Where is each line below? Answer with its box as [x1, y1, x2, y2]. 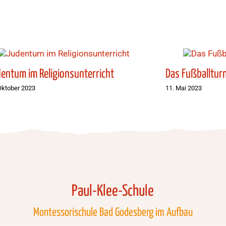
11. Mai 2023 [165, 84, 202, 92]
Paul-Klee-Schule [72, 183, 154, 199]
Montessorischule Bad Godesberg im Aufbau [33, 206, 193, 218]
